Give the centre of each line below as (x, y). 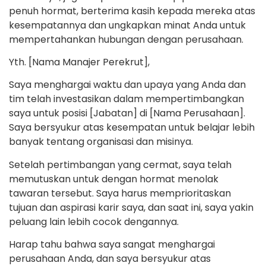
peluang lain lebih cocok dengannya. (94, 221)
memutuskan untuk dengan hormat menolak (114, 179)
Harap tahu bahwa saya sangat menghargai (112, 245)
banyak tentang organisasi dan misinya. (101, 142)
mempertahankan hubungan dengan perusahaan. (126, 39)
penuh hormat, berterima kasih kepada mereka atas (132, 11)
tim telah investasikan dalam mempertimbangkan (126, 99)
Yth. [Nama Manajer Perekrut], (79, 62)
